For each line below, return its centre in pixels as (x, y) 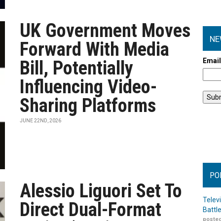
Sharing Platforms (88, 106)
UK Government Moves (105, 31)
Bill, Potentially (77, 68)
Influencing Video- (89, 87)
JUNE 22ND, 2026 (41, 121)
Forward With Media (95, 49)
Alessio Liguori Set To (101, 191)
